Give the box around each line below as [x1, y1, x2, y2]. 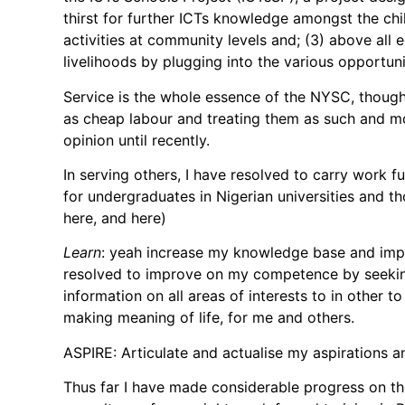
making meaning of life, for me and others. [63, 308, 354, 327]
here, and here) [63, 208, 166, 227]
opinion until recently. [63, 130, 210, 149]
